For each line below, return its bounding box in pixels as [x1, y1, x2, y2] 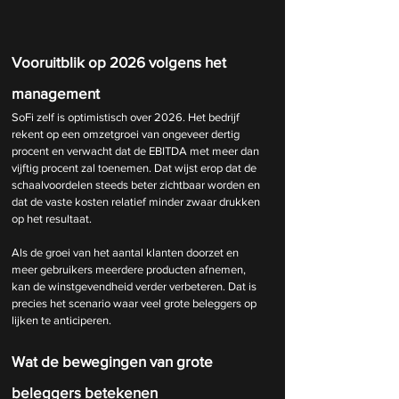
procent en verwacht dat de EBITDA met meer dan [12, 143, 262, 158]
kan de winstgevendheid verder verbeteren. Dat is [12, 279, 259, 293]
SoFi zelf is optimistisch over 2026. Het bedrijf [12, 110, 242, 124]
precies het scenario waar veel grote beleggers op [12, 296, 259, 310]
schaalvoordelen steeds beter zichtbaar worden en [12, 177, 263, 191]
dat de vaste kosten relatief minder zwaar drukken [12, 194, 263, 208]
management [12, 84, 100, 102]
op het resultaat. [12, 211, 92, 225]
